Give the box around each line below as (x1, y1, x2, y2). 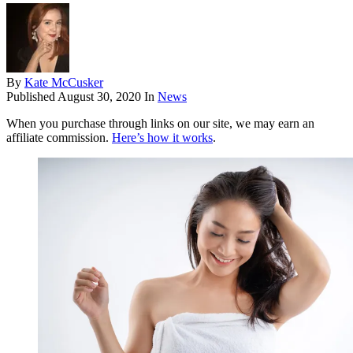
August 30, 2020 (58, 90, 141, 104)
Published (6, 90, 58, 104)
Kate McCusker (24, 76, 103, 90)
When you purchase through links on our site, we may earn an (6, 117, 314, 131)
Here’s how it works (112, 131, 213, 145)
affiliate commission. (6, 131, 112, 145)
